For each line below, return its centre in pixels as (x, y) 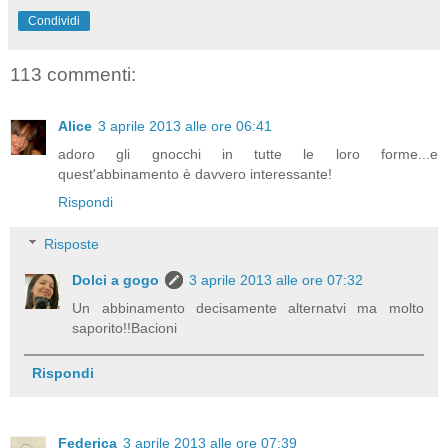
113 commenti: (73, 74)
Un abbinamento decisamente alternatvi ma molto (248, 307)
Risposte (72, 243)
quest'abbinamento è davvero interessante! (195, 174)
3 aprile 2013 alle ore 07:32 (276, 279)
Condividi (54, 20)
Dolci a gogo (116, 279)
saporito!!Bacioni (125, 327)
